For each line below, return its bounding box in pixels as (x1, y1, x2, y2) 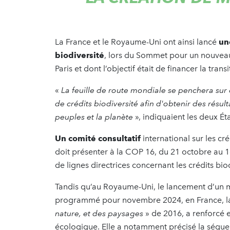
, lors (104, 50, 122, 61)
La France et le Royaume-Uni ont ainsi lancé (55, 37, 219, 47)
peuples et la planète (55, 112, 133, 122)
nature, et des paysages (55, 208, 143, 219)
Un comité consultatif (55, 133, 143, 144)
